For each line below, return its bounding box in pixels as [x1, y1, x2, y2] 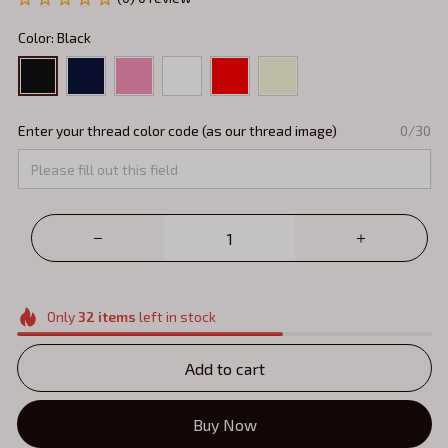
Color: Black [18, 29, 91, 47]
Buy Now [192, 414, 257, 434]
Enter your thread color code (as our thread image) [18, 122, 337, 140]
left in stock [135, 308, 216, 326]
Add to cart [184, 358, 265, 378]
